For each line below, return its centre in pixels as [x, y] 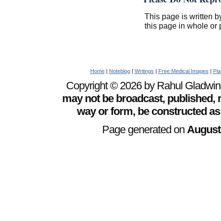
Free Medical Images [183, 71]
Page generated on [144, 130]
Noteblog [119, 71]
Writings [144, 71]
